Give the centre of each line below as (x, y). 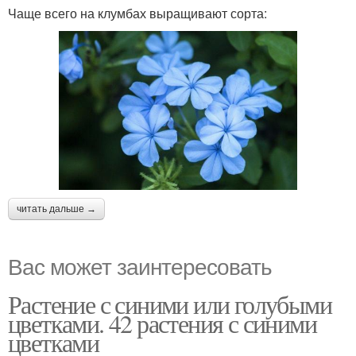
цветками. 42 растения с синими (162, 323)
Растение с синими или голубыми (170, 304)
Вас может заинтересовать (140, 265)
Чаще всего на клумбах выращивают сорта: (137, 13)
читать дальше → (56, 209)
